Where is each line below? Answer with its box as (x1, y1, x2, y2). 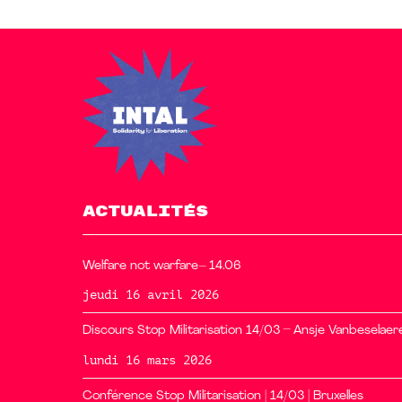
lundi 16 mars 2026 (83, 352, 212, 367)
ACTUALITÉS (83, 201, 208, 221)
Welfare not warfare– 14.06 (83, 258, 241, 273)
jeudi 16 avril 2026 (83, 286, 219, 301)
